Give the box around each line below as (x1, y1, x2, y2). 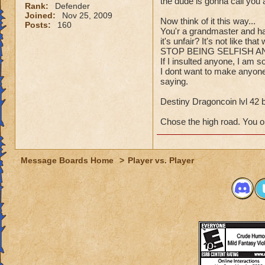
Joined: (25, 11, 58, 20)
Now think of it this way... (160, 16, 256, 26)
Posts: (25, 20, 53, 30)
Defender (55, 1, 90, 11)
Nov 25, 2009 (62, 11, 112, 20)
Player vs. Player (128, 156, 194, 165)
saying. (160, 76, 188, 86)
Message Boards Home (21, 156, 116, 165)
